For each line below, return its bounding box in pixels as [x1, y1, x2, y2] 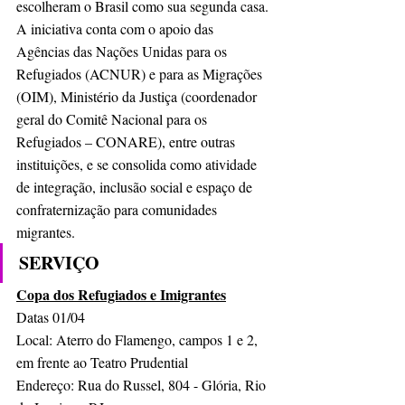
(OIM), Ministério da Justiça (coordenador [16, 86, 260, 106]
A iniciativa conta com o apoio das [16, 18, 217, 38]
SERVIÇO [19, 249, 99, 276]
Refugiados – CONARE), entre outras [16, 131, 239, 151]
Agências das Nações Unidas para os [16, 41, 231, 61]
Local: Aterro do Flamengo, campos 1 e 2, [16, 329, 261, 349]
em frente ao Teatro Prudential [16, 352, 188, 372]
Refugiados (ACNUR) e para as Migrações [16, 63, 266, 83]
